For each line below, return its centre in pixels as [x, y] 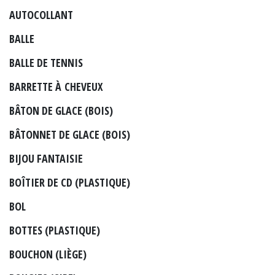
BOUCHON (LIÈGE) [48, 254]
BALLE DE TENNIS [46, 62]
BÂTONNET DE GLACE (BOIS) [70, 134]
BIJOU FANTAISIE [46, 158]
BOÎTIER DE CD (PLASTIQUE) [70, 182]
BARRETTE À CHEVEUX [56, 86]
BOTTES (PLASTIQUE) [55, 230]
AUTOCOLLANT [41, 14]
